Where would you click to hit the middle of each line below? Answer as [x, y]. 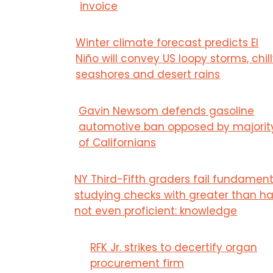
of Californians [117, 142]
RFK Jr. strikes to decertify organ [174, 247]
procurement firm [137, 263]
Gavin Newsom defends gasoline [166, 111]
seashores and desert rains [148, 74]
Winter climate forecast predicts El [167, 42]
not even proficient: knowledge [156, 211]
